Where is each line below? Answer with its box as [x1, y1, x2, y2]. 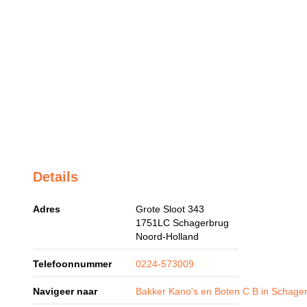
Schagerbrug [173, 217, 230, 229]
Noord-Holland [136, 231, 199, 243]
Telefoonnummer [33, 258, 112, 270]
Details [33, 169, 79, 184]
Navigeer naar [33, 286, 98, 297]
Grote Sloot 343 [136, 204, 205, 215]
